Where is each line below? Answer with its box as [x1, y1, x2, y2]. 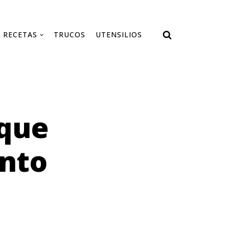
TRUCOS [54, 30, 85, 40]
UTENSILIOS [96, 30, 142, 40]
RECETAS [3, 30, 37, 40]
